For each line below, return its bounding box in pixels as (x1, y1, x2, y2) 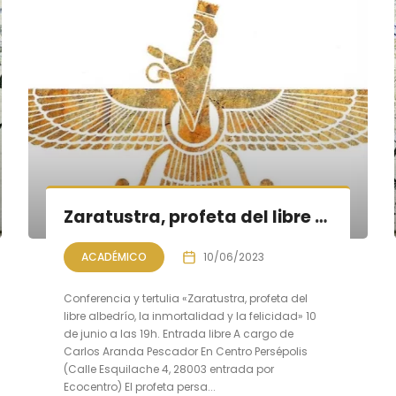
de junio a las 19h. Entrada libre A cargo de (64, 326, 294, 341)
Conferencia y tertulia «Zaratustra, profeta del (64, 291, 308, 306)
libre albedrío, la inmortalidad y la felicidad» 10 (64, 308, 317, 324)
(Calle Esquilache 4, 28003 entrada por (64, 362, 275, 377)
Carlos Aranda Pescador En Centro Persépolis (64, 344, 308, 359)
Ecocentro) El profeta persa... (64, 379, 217, 394)
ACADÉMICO (81, 249, 148, 264)
